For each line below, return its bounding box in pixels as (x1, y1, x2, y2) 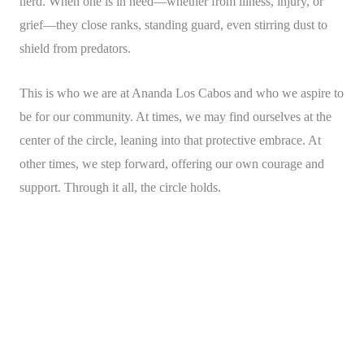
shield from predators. (19, 41, 131, 55)
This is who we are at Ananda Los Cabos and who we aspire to (19, 85, 344, 100)
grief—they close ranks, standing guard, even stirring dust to (19, 17, 327, 32)
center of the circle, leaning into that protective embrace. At (19, 132, 321, 147)
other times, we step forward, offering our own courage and (19, 156, 324, 171)
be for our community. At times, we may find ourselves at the (19, 109, 331, 123)
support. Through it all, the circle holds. (19, 180, 221, 194)
